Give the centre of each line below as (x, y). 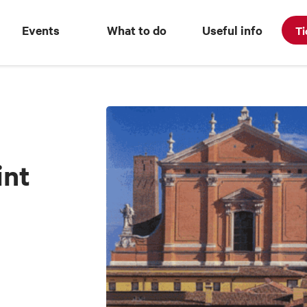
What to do (136, 30)
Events (40, 30)
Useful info (233, 30)
